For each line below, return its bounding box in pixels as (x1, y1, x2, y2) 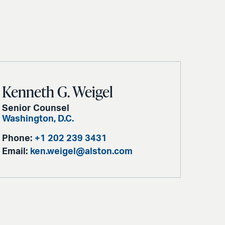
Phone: (2, 134, 33, 143)
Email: (2, 147, 28, 156)
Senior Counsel (2, 103, 70, 113)
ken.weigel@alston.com (30, 147, 133, 156)
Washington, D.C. (2, 114, 74, 124)
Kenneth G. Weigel (2, 80, 114, 102)
